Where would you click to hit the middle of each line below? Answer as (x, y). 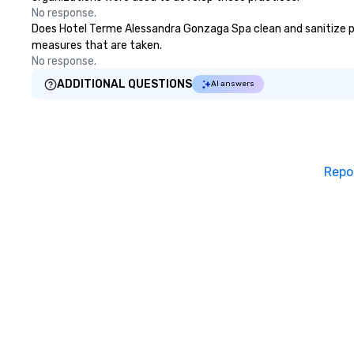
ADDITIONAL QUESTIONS (124, 84)
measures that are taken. (97, 45)
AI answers (233, 84)
